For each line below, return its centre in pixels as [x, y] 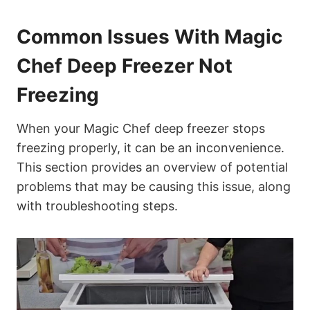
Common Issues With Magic [149, 37]
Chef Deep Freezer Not [125, 66]
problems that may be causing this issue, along [154, 187]
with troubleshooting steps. [97, 206]
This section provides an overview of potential [152, 167]
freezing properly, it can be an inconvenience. [151, 148]
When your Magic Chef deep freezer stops [141, 129]
